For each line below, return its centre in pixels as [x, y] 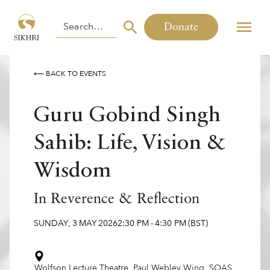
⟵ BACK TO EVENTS [70, 74]
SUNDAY [51, 223]
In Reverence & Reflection [117, 199]
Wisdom [73, 171]
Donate [181, 27]
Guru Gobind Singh [127, 116]
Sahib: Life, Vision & [130, 143]
